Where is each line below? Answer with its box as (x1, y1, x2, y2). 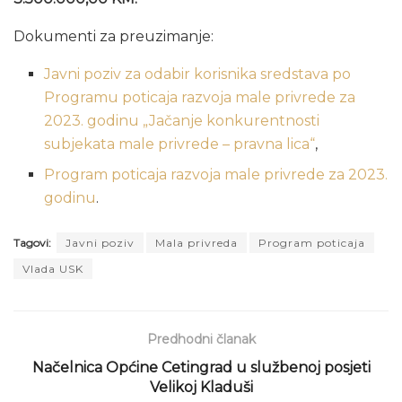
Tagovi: (13, 235, 51, 249)
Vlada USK (22, 261, 83, 275)
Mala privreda (155, 235, 238, 249)
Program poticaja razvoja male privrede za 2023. (44, 165, 389, 183)
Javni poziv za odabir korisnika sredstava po (44, 65, 352, 83)
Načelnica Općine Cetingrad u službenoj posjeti (31, 358, 371, 376)
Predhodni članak (146, 330, 256, 347)
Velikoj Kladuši (149, 378, 253, 396)
